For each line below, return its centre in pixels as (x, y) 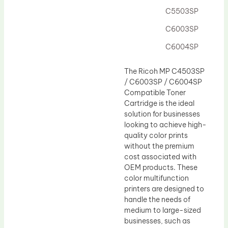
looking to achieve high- (165, 124)
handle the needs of (157, 199)
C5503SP (182, 11)
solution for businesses (162, 114)
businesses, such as (157, 221)
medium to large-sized (163, 210)
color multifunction (156, 178)
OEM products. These (161, 167)
